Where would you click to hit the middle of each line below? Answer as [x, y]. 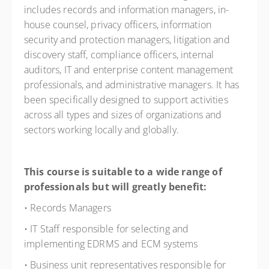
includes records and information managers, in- [127, 10]
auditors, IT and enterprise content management [129, 70]
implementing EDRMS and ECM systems [112, 244]
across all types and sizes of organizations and [123, 115]
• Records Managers [69, 208]
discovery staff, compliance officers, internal [119, 55]
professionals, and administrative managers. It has [132, 85]
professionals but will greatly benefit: [117, 187]
